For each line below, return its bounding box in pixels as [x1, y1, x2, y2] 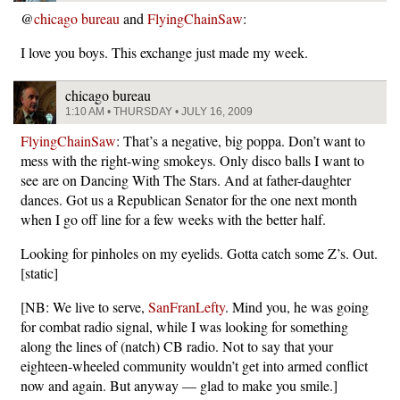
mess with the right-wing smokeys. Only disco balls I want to [21, 150, 364, 170]
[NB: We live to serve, [21, 296, 148, 316]
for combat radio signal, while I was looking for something [21, 316, 348, 336]
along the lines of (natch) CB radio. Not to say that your [21, 336, 333, 355]
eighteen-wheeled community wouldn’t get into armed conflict [21, 355, 368, 375]
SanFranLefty [148, 296, 225, 316]
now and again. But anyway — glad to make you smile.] [21, 375, 337, 395]
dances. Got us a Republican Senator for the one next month [21, 189, 357, 209]
